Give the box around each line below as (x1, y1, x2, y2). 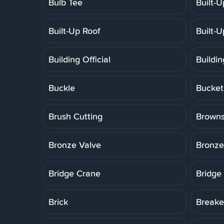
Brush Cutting (48, 109, 102, 122)
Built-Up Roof (48, 24, 100, 37)
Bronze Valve (48, 138, 101, 151)
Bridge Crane (48, 166, 100, 179)
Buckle (48, 81, 75, 94)
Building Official (48, 52, 110, 65)
